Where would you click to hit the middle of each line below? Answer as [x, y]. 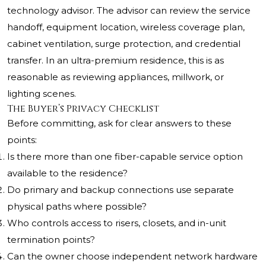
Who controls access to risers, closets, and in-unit [117, 223]
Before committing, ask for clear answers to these [119, 123]
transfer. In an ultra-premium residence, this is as [115, 61]
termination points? [51, 240]
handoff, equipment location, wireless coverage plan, [126, 27]
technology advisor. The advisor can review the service [129, 11]
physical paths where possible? [77, 207]
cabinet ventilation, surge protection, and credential [124, 44]
